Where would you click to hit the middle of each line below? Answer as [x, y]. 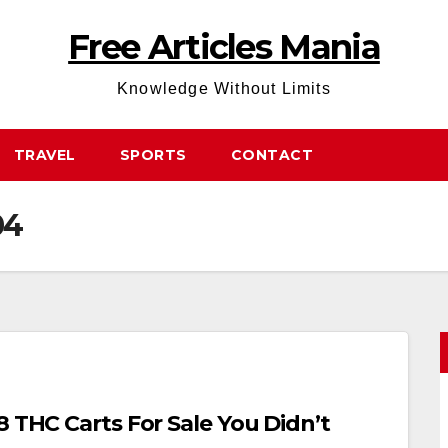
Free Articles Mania [224, 47]
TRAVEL [44, 155]
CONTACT [271, 155]
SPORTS [153, 155]
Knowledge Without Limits [224, 88]
